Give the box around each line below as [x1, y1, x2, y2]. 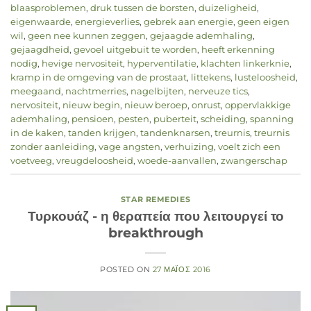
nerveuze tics [188, 86, 248, 97]
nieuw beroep [124, 100, 187, 111]
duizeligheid [199, 3, 257, 14]
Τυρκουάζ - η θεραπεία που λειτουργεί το [27, 207, 284, 224]
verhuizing [165, 142, 214, 153]
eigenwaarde [10, 17, 71, 28]
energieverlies [75, 17, 140, 28]
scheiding [201, 114, 246, 125]
